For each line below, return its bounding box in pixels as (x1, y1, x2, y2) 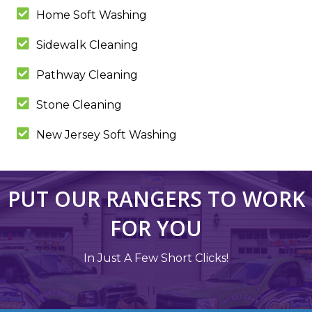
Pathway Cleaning (36, 68, 138, 82)
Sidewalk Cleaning (36, 38, 139, 52)
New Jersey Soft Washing (36, 128, 177, 142)
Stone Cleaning (36, 98, 122, 112)
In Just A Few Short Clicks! (84, 251, 228, 265)
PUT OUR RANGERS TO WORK (7, 185, 305, 214)
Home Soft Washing (36, 8, 147, 22)
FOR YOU (110, 214, 202, 243)
